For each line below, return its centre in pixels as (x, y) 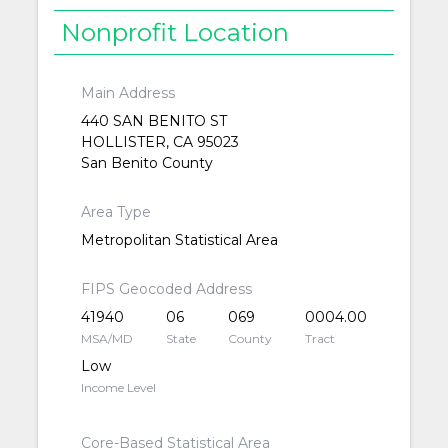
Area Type (115, 212)
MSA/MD (106, 339)
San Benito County (146, 163)
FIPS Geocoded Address (166, 289)
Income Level (118, 388)
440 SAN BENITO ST (153, 121)
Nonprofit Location (175, 31)
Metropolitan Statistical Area (179, 240)
